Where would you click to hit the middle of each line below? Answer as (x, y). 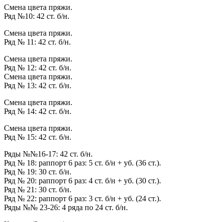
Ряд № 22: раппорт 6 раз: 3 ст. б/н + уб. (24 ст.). (83, 199)
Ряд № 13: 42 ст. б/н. (38, 86)
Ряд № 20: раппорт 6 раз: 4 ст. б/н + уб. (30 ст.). (83, 181)
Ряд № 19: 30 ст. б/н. (38, 172)
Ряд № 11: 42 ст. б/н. (37, 42)
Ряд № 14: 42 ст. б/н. (38, 111)
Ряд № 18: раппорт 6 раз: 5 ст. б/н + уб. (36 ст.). (83, 163)
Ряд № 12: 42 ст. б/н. (38, 68)
